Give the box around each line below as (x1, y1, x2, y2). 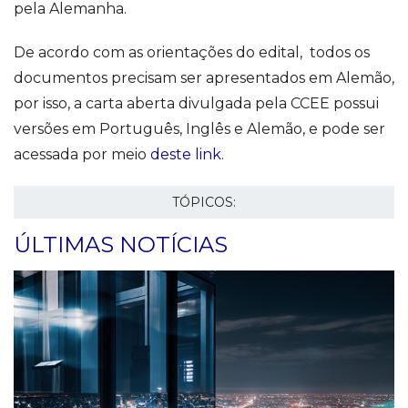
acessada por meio (14, 146, 150, 164)
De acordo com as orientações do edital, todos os (14, 44, 370, 62)
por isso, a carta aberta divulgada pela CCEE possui (14, 95, 379, 113)
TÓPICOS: (172, 194, 236, 211)
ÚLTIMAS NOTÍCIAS (14, 231, 228, 259)
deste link (150, 146, 221, 164)
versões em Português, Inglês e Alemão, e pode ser (14, 120, 385, 138)
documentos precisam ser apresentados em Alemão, (14, 69, 394, 87)
